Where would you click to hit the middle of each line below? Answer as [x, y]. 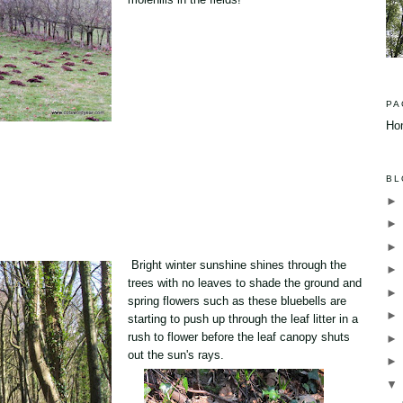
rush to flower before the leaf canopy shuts [239, 336]
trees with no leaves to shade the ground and [245, 282]
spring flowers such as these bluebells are [237, 300]
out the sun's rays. [176, 354]
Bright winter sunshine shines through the [237, 264]
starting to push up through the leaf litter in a [243, 318]
